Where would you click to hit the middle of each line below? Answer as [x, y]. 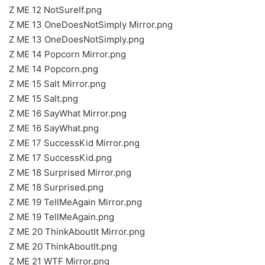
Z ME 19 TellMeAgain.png [62, 217]
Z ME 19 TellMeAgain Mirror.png [75, 202]
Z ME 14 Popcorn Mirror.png [67, 54]
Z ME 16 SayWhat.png [54, 128]
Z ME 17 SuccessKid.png [60, 158]
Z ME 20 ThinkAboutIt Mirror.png [77, 232]
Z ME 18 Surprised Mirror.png [70, 172]
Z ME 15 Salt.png [43, 98]
